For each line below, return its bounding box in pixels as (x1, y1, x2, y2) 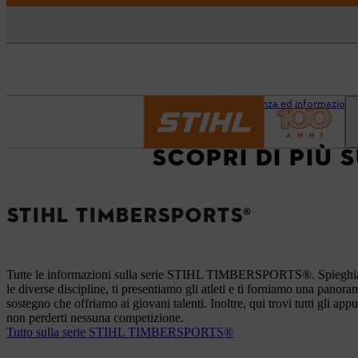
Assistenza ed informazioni (229, 97, 353, 112)
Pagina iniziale (144, 97, 209, 112)
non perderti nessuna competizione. (6, 310, 184, 324)
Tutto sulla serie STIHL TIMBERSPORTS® (6, 324, 233, 339)
